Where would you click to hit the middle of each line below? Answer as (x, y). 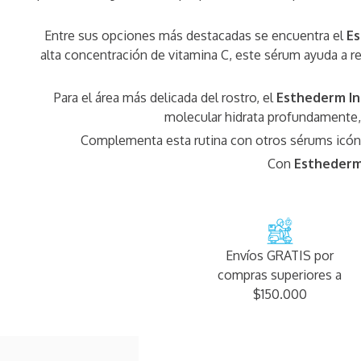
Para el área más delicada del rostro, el (165, 98)
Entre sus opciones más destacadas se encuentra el (195, 36)
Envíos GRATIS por (280, 256)
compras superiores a (280, 275)
